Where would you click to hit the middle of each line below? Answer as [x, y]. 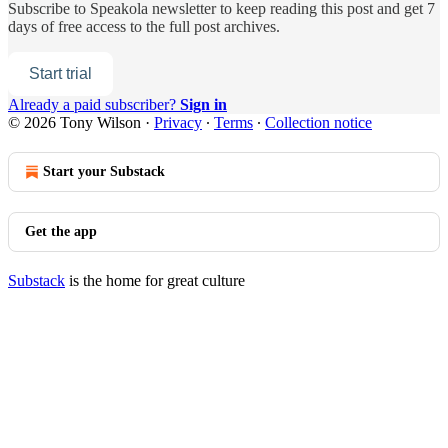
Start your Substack [104, 171]
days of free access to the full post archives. [144, 26]
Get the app [61, 231]
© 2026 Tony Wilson [74, 122]
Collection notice [318, 122]
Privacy [178, 122]
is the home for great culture [155, 280]
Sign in [203, 104]
